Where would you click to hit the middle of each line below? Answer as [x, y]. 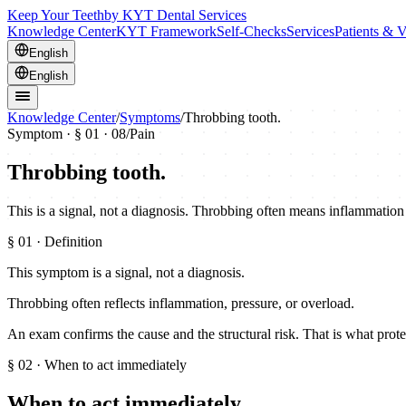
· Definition [68, 241]
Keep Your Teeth [56, 15]
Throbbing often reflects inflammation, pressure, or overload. [181, 303]
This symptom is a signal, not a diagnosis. [126, 272]
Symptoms [150, 117]
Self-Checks [251, 31]
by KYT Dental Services [175, 15]
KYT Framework [166, 31]
